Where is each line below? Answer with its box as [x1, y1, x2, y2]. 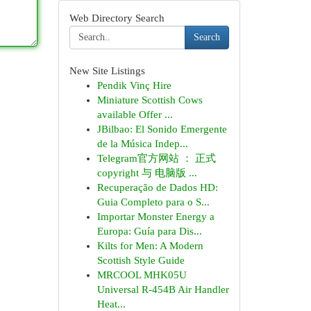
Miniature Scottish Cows [96, 94, 203, 106]
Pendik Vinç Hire [96, 80, 171, 91]
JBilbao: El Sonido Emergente [96, 124, 227, 135]
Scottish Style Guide [96, 255, 185, 266]
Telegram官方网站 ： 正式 [96, 153, 216, 164]
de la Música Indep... [96, 138, 188, 149]
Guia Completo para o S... [96, 196, 210, 208]
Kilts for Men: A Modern [96, 240, 203, 251]
